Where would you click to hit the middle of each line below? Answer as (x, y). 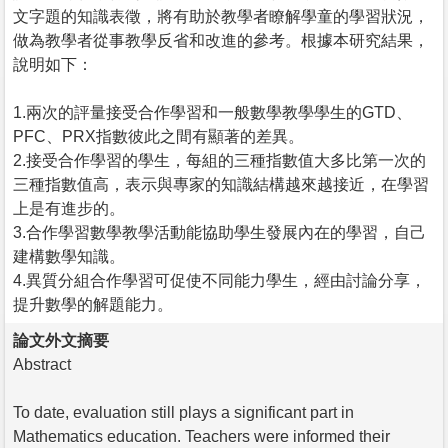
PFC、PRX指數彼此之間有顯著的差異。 (158, 136)
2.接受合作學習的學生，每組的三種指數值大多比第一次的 (219, 160)
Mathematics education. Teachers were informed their (201, 436)
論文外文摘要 (61, 340)
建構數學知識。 (69, 256)
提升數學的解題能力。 (93, 304)
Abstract (42, 364)
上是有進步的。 (69, 208)
